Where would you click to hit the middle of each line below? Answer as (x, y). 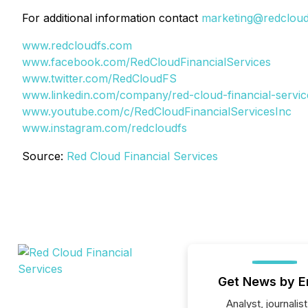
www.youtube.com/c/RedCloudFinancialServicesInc (157, 111)
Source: (44, 156)
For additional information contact (112, 18)
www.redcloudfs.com (77, 45)
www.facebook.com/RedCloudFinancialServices (146, 62)
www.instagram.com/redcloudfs (104, 128)
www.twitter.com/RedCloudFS (99, 78)
